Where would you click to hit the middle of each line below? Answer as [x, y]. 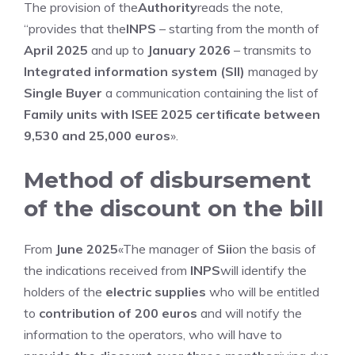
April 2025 [56, 50]
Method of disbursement [168, 180]
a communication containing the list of [210, 93]
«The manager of [168, 249]
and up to [118, 50]
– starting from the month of [238, 29]
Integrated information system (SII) [134, 71]
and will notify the [250, 313]
